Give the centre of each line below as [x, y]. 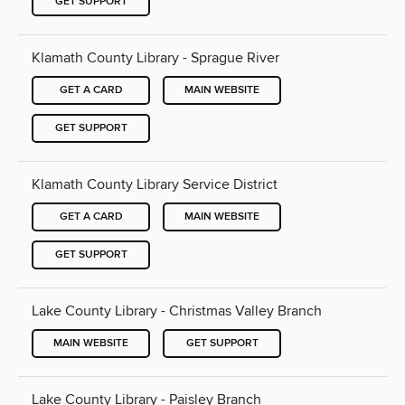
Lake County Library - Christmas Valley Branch [177, 311]
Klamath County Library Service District [155, 184]
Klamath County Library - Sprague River [155, 57]
